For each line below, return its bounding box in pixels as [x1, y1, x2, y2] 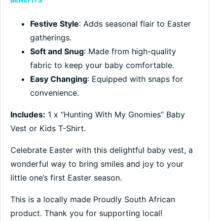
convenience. [30, 88, 79, 98]
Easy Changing [30, 74, 87, 84]
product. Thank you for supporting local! [10, 208, 162, 219]
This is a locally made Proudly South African [10, 194, 175, 205]
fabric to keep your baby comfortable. [30, 60, 174, 71]
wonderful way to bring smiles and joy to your [10, 159, 184, 169]
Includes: [10, 110, 45, 120]
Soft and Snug [30, 46, 84, 57]
